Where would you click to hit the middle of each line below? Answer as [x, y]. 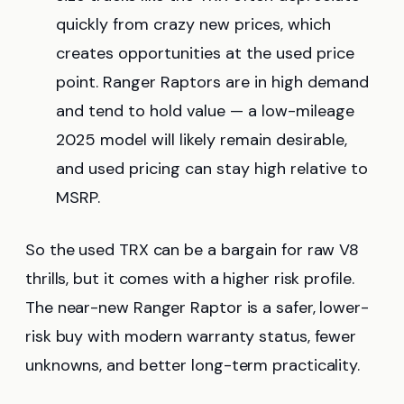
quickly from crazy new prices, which [193, 25]
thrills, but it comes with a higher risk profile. [190, 279]
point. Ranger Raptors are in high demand [212, 83]
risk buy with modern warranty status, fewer [191, 337]
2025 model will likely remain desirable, [202, 140]
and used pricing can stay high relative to [212, 169]
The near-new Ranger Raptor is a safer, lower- [197, 308]
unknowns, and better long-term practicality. [193, 366]
